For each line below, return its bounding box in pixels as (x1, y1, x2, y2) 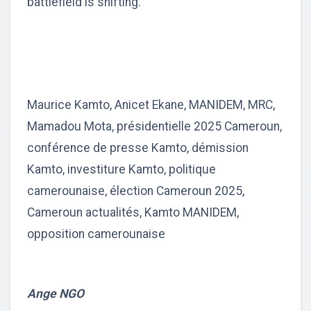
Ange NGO (27, 287, 84, 301)
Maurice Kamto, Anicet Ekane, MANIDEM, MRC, (27, 98, 275, 112)
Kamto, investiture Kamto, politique (27, 162, 216, 177)
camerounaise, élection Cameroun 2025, (27, 184, 244, 199)
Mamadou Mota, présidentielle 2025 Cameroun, (27, 119, 282, 134)
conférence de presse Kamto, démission (27, 141, 249, 155)
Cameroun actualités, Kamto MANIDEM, (27, 205, 239, 220)
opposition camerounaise (27, 227, 165, 242)
